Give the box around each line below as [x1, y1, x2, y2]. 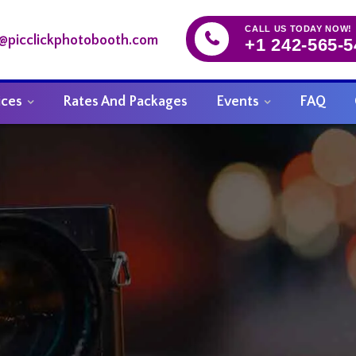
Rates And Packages [63, 93, 188, 110]
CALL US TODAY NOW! [245, 24, 353, 33]
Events [216, 93, 259, 110]
